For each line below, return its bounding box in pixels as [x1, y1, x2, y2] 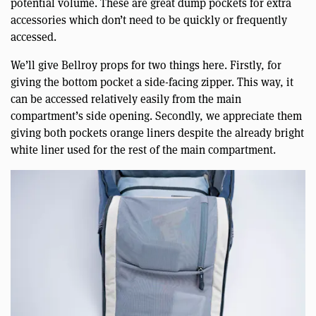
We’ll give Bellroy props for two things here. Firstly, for [11, 57, 281, 73]
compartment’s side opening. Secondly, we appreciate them [11, 108, 302, 123]
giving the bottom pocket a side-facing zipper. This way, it [11, 74, 293, 90]
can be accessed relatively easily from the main [11, 91, 241, 107]
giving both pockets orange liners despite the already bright [11, 125, 304, 140]
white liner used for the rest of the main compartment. [11, 142, 276, 157]
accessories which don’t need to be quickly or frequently [11, 12, 287, 28]
